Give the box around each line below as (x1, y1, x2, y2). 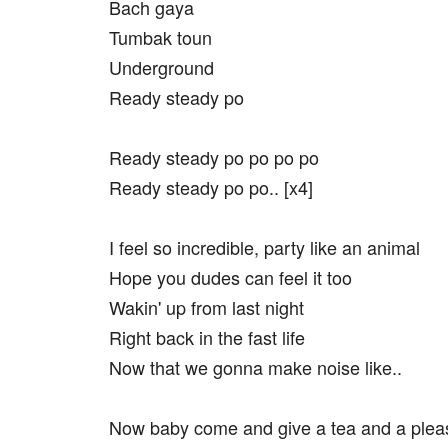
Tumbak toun (109, 24, 212, 50)
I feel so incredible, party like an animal (109, 234, 420, 260)
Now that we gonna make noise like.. (109, 354, 402, 380)
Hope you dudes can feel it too (109, 264, 352, 290)
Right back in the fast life (109, 324, 305, 350)
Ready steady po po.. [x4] (109, 174, 313, 200)
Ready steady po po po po (109, 144, 319, 170)
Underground (109, 54, 214, 80)
